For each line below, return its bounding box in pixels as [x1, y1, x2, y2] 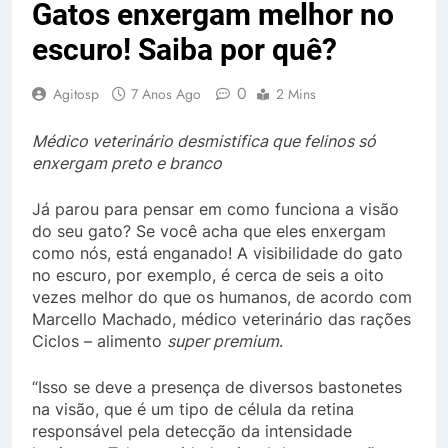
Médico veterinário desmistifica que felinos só [32, 131, 376, 151]
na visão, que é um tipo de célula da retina [32, 399, 354, 419]
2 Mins [276, 84, 316, 104]
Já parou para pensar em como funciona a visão [32, 199, 399, 219]
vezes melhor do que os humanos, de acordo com [32, 287, 412, 307]
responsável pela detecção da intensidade [32, 421, 352, 441]
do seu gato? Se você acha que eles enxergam [32, 221, 386, 241]
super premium [167, 331, 279, 351]
